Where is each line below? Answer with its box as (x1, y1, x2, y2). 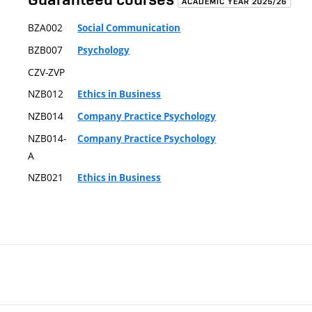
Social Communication (77, 22, 181, 34)
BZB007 (28, 43, 63, 56)
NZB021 (28, 171, 64, 184)
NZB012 (28, 87, 64, 100)
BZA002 (28, 21, 63, 34)
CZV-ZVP (28, 65, 65, 79)
